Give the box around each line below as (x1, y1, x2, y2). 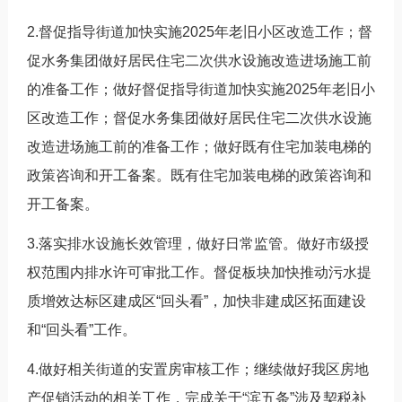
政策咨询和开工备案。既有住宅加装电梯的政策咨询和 (26, 167, 371, 183)
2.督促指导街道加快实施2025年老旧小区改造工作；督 (26, 23, 372, 39)
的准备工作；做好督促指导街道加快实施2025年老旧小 (26, 81, 375, 97)
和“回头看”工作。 (26, 321, 136, 337)
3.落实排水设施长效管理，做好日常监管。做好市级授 (26, 235, 369, 251)
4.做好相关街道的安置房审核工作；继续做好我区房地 (26, 361, 369, 377)
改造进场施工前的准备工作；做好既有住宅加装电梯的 (26, 138, 371, 154)
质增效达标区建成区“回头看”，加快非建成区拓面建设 (26, 293, 366, 309)
